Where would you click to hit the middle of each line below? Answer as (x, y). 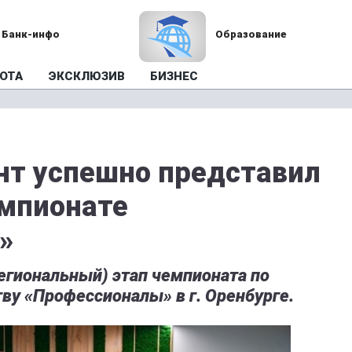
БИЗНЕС (174, 76)
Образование (251, 34)
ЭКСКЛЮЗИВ (86, 76)
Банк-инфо (31, 34)
